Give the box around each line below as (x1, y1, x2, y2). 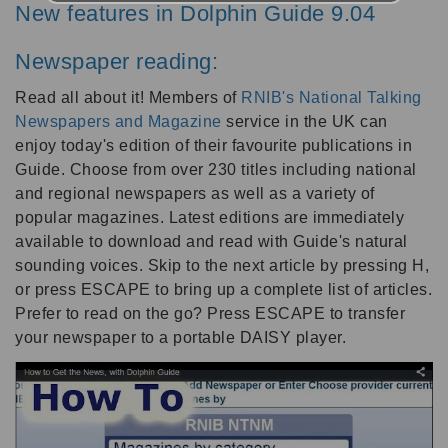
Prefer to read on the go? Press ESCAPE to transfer (15, 304, 405, 322)
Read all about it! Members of (15, 88, 241, 106)
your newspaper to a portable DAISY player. (15, 328, 346, 346)
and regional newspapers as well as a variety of (15, 184, 375, 202)
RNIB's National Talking (241, 88, 422, 106)
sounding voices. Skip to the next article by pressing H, (15, 256, 429, 274)
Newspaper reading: (15, 48, 218, 74)
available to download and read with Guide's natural (15, 232, 408, 250)
